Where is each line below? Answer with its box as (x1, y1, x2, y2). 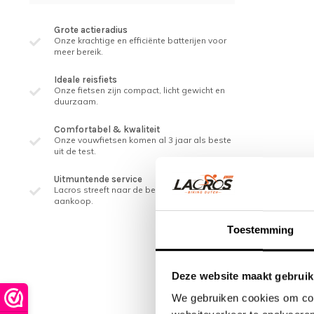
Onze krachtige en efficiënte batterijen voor (54, 35, 226, 46)
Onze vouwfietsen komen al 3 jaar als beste (54, 135, 231, 145)
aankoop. (54, 196, 93, 206)
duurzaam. (54, 96, 98, 107)
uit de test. (54, 146, 96, 156)
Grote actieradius (54, 25, 128, 35)
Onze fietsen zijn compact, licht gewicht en (54, 85, 225, 95)
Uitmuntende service (54, 174, 142, 184)
